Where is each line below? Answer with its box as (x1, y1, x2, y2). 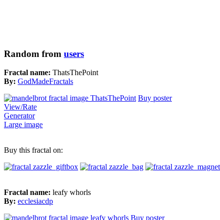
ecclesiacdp (18, 197, 53, 206)
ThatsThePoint (53, 68, 98, 77)
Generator (4, 111, 35, 120)
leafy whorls (53, 188, 91, 197)
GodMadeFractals (18, 77, 73, 86)
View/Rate (4, 103, 37, 111)
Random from (4, 48, 64, 59)
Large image (4, 120, 43, 129)
